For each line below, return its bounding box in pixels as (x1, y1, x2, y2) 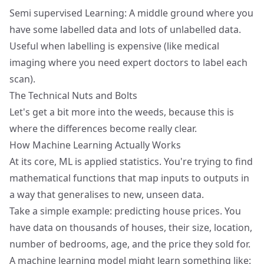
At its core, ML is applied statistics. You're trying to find (9, 155, 253, 168)
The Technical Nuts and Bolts (9, 89, 137, 102)
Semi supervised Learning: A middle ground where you (9, 6, 253, 19)
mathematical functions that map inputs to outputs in (9, 171, 249, 184)
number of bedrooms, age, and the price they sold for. (9, 237, 250, 250)
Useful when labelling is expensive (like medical (9, 39, 219, 52)
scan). (9, 72, 35, 85)
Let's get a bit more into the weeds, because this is (9, 105, 234, 118)
